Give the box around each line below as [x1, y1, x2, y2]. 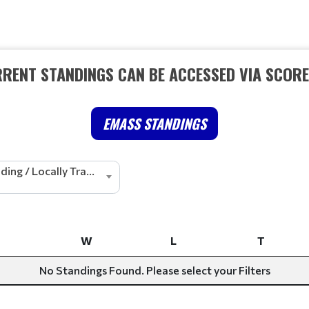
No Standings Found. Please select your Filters [39, 263, 270, 277]
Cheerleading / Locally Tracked [86, 164, 94, 177]
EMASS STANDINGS [103, 113, 206, 134]
